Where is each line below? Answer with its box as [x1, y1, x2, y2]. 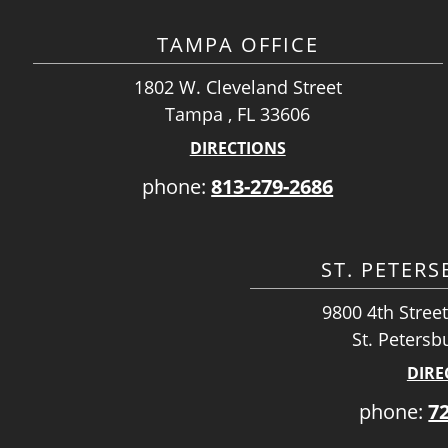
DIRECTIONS [189, 137, 286, 159]
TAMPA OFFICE [156, 31, 319, 58]
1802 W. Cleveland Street [133, 75, 342, 99]
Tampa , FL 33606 [165, 102, 311, 126]
